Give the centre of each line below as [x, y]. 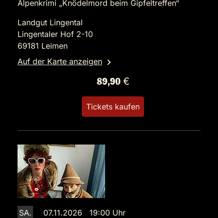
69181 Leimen [43, 46]
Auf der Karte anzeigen [60, 61]
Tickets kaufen [113, 107]
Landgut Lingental [50, 22]
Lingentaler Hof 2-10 [55, 34]
